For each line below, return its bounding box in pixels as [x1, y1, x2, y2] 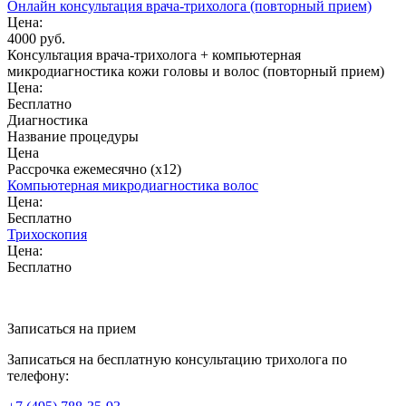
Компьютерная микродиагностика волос [7, 177, 258, 193]
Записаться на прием [7, 320, 136, 336]
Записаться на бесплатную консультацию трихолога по [7, 351, 347, 367]
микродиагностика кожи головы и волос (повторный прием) [7, 63, 384, 79]
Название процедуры [7, 128, 139, 144]
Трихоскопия [7, 226, 87, 242]
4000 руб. [7, 30, 65, 46]
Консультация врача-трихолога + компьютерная [7, 46, 301, 63]
